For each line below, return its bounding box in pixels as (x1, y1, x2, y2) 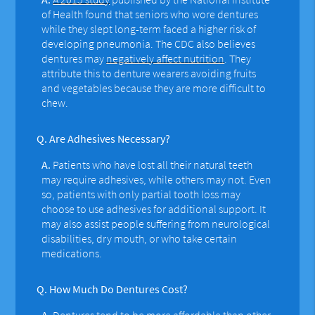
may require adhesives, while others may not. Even (41, 172, 272, 186)
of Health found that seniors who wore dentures (41, 6, 259, 21)
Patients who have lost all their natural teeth (51, 157, 253, 172)
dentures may (41, 51, 107, 65)
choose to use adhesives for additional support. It (41, 201, 266, 216)
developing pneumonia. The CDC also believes (41, 36, 256, 51)
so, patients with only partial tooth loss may (41, 186, 241, 201)
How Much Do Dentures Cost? (47, 281, 188, 296)
